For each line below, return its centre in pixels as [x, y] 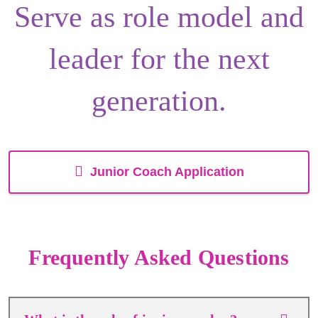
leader [86, 59]
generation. [159, 101]
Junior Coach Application [167, 172]
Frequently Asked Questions [159, 257]
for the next [196, 59]
